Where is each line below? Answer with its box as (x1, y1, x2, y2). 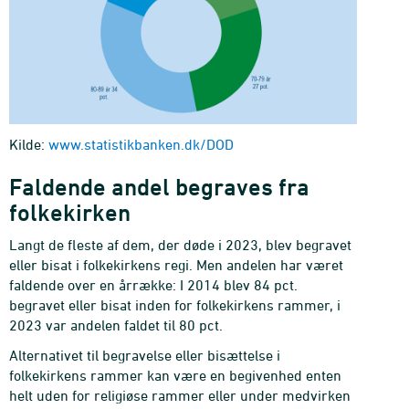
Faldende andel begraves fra (9, 173, 309, 201)
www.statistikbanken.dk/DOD (48, 135, 234, 152)
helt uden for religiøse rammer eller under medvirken (9, 386, 351, 404)
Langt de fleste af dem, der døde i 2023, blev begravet (9, 236, 351, 253)
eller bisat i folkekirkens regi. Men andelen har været (9, 256, 343, 273)
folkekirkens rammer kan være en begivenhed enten (9, 366, 341, 383)
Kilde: (9, 135, 48, 152)
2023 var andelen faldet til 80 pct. (9, 316, 223, 333)
